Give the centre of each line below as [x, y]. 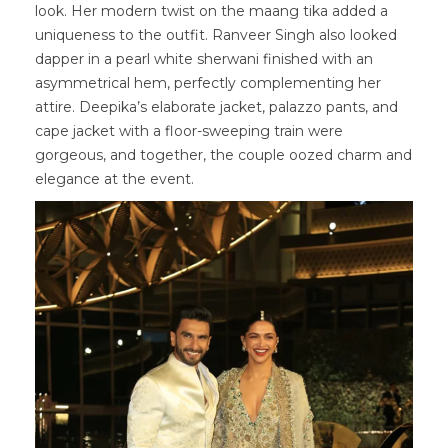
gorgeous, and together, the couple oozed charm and [223, 155]
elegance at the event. [114, 179]
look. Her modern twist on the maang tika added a [211, 11]
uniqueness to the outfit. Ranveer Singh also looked [216, 35]
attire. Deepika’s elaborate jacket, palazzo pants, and [216, 107]
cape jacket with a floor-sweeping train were [189, 131]
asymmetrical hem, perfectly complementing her [208, 83]
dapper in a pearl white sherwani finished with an [204, 59]
